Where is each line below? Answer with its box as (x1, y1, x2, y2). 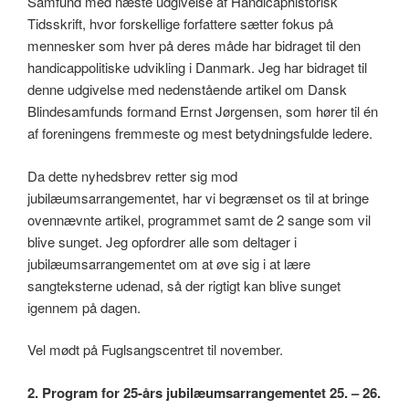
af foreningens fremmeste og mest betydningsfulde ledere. (27, 123, 372, 143)
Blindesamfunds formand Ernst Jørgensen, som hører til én (27, 101, 378, 121)
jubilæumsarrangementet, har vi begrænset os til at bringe (27, 187, 369, 207)
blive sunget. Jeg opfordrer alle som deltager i (27, 231, 297, 251)
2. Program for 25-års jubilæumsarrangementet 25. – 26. (27, 382, 381, 403)
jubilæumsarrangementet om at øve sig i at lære (27, 253, 310, 273)
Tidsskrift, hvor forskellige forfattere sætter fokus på (27, 14, 333, 34)
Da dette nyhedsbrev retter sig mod (27, 165, 237, 185)
